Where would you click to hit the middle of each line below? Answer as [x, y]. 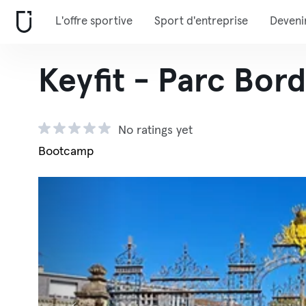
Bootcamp [66, 152]
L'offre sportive [94, 22]
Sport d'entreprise [201, 22]
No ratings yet [155, 130]
